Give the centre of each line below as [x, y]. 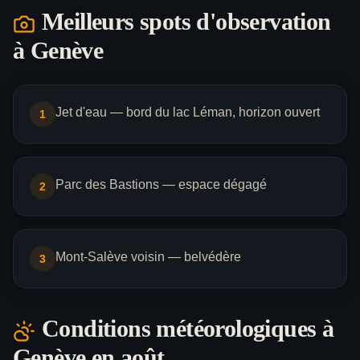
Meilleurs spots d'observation [186, 22]
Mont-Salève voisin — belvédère [148, 257]
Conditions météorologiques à [188, 329]
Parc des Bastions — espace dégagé [161, 185]
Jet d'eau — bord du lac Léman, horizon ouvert [188, 112]
